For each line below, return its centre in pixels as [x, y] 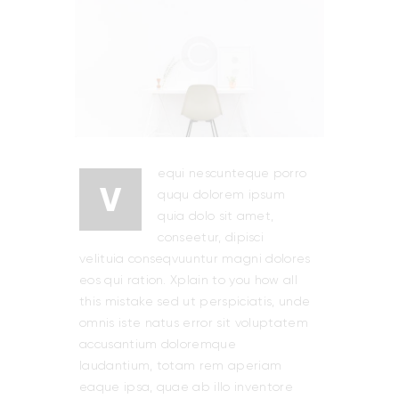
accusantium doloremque [158, 344]
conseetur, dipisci [211, 237]
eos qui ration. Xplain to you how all [188, 280]
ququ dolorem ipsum [222, 195]
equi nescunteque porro [232, 173]
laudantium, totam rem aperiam [181, 366]
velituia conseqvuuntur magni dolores [195, 259]
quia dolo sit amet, [216, 216]
